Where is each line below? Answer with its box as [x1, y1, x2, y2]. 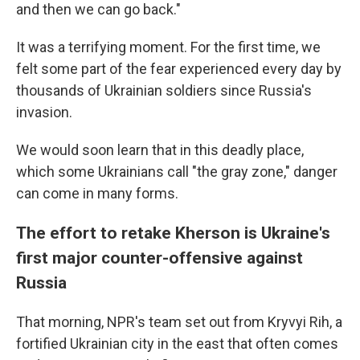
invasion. [16, 104, 72, 121]
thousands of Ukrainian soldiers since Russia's [16, 82, 312, 100]
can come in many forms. [16, 185, 178, 202]
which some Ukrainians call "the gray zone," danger [16, 163, 337, 181]
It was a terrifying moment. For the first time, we [16, 39, 321, 56]
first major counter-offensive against [16, 247, 303, 268]
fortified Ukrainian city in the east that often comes [16, 335, 338, 353]
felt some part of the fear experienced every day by [16, 60, 342, 78]
